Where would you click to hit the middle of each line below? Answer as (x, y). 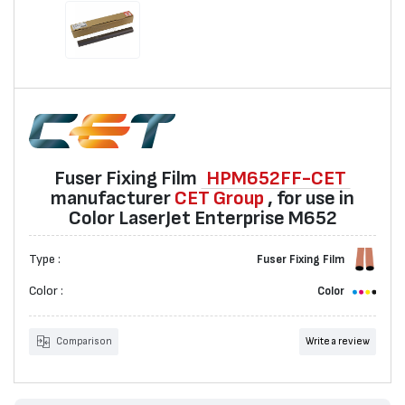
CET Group (219, 198)
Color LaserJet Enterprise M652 (202, 218)
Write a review (338, 342)
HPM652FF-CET (276, 179)
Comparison (84, 342)
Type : (45, 259)
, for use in (309, 198)
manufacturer (113, 198)
